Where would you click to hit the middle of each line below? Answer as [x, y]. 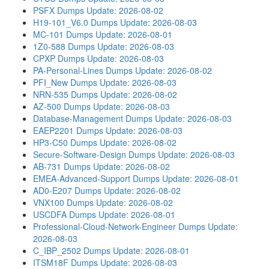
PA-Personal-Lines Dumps [83, 70]
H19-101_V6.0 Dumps [75, 22]
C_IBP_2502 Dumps [72, 250]
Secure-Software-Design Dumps [94, 154]
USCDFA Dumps [65, 214]
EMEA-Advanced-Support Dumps [96, 178]
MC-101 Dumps [63, 34]
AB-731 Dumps [62, 166]
